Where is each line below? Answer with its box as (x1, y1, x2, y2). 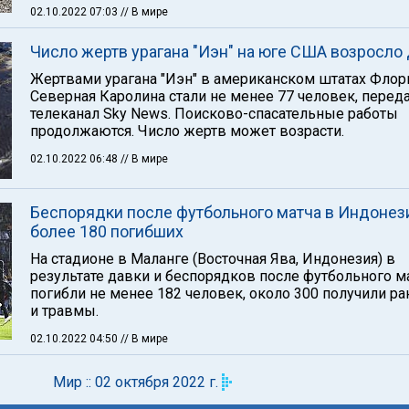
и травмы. (30, 302, 99, 320)
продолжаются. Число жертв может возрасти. (30, 122, 344, 140)
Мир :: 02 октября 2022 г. (53, 373, 218, 391)
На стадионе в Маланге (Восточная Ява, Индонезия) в (30, 250, 395, 267)
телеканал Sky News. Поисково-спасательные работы (30, 105, 398, 122)
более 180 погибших (30, 222, 184, 241)
